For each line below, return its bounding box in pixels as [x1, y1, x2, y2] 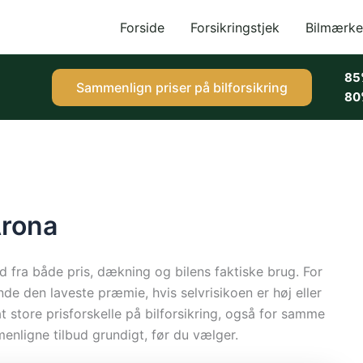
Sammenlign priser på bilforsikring [75, 79, 288, 96]
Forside [119, 19, 164, 36]
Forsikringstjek [190, 19, 280, 36]
